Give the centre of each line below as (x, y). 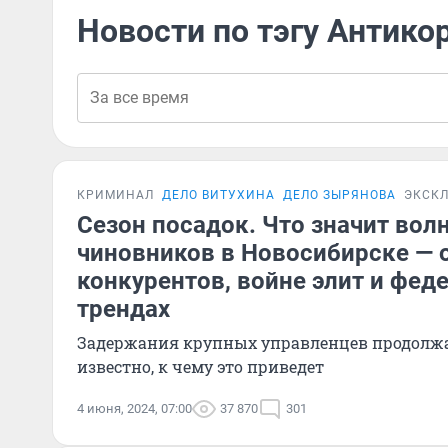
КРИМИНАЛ (115, 195)
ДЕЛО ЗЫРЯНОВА (339, 195)
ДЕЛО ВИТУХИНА (218, 195)
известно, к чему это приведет (200, 366)
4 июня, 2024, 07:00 (134, 408)
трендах (123, 309)
